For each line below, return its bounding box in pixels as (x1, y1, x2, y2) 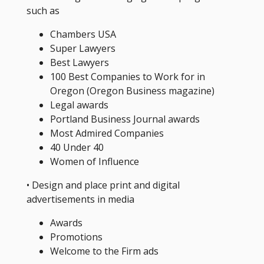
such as (26, 4, 62, 17)
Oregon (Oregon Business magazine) (49, 84, 214, 97)
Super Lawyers (49, 41, 115, 55)
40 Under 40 (49, 140, 104, 154)
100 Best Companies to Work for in (49, 70, 205, 83)
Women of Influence (49, 154, 139, 168)
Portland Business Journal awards (49, 112, 200, 126)
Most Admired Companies (49, 126, 164, 140)
